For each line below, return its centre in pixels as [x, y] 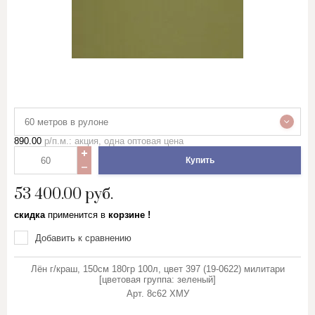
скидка [31, 215]
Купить [200, 160]
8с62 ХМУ [168, 294]
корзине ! [128, 215]
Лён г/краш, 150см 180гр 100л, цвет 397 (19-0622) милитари [157, 269]
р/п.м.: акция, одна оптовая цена [112, 141]
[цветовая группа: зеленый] [157, 279]
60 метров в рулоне [66, 122]
